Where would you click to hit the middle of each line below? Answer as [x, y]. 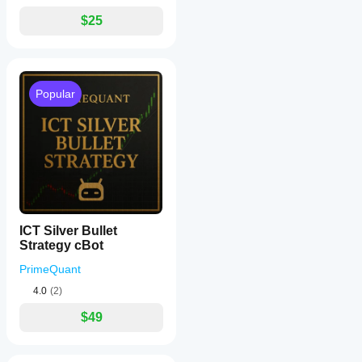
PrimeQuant [50, 269]
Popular [55, 94]
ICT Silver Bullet [68, 231]
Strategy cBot [61, 245]
